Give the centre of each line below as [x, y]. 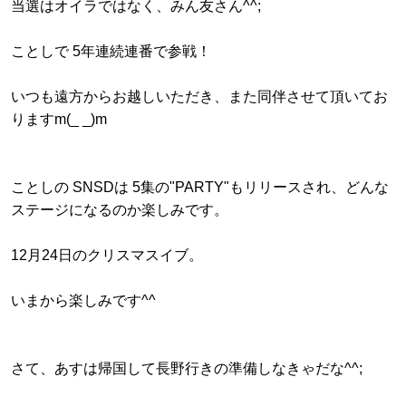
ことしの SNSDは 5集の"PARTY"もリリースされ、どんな [200, 188]
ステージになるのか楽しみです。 [120, 210]
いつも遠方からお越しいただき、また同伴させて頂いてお [199, 97]
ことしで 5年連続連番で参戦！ [111, 52]
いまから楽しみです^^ [83, 301]
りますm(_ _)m [59, 120]
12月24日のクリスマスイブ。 [107, 256]
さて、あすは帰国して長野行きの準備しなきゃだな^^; [187, 369]
